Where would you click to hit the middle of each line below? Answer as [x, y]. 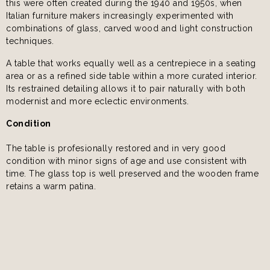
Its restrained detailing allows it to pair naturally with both [126, 88]
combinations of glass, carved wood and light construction [130, 28]
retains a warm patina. [51, 186]
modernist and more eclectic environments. [98, 101]
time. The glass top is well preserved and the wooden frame [132, 173]
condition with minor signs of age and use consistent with [127, 161]
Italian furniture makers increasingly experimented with [120, 15]
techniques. [30, 41]
